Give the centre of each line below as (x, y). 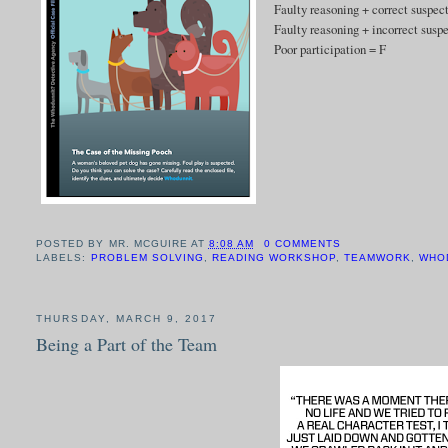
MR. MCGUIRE (148, 243)
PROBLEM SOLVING (147, 257)
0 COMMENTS (302, 243)
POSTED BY (72, 243)
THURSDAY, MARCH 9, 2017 (126, 318)
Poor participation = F (330, 49)
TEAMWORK (377, 257)
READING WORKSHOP (273, 257)
